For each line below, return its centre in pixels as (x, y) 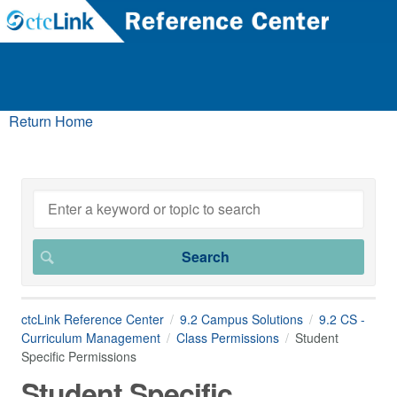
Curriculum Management (91, 338)
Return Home (51, 121)
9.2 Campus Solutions (241, 319)
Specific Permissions (79, 356)
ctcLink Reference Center (93, 319)
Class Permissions (228, 338)
